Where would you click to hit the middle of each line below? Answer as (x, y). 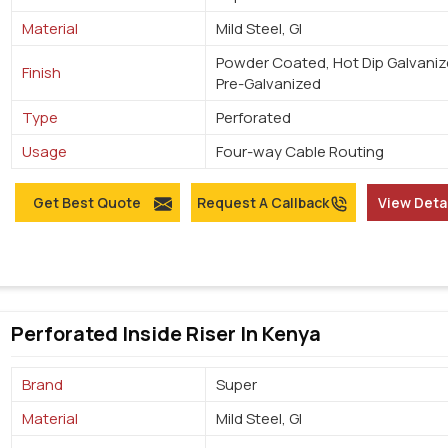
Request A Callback (262, 203)
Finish (42, 73)
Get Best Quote (86, 203)
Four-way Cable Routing (300, 152)
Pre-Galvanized (269, 84)
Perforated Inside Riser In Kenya (166, 334)
